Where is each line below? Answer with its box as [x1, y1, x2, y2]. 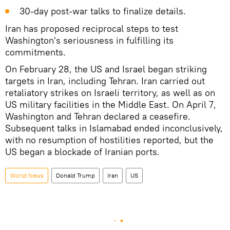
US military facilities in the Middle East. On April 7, [5, 98, 216, 110]
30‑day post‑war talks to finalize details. [20, 5, 186, 17]
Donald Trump [56, 171, 95, 179]
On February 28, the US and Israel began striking [5, 63, 207, 75]
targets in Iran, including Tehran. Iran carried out [5, 74, 205, 87]
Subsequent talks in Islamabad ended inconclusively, [5, 122, 223, 134]
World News [10, 171, 44, 179]
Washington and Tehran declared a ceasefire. [5, 110, 190, 122]
